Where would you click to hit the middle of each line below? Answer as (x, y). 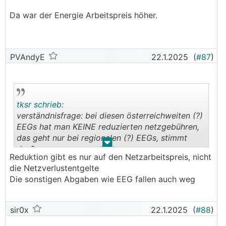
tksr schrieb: (40, 104)
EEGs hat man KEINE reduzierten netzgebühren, (108, 127)
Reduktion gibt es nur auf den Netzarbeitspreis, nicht (110, 157)
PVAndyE (26, 57)
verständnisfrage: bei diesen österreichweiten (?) (110, 116)
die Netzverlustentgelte (54, 168)
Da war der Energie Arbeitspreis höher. (83, 15)
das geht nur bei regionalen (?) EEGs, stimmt (102, 138)
